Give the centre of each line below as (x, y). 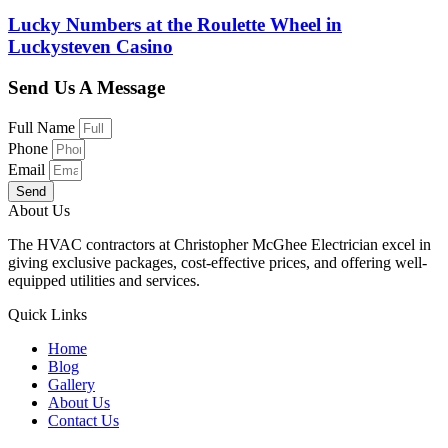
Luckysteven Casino (90, 47)
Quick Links (47, 314)
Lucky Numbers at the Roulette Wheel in (175, 25)
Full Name (43, 127)
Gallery (71, 384)
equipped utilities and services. (104, 280)
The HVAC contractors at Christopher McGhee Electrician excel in (219, 244)
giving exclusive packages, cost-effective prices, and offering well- (217, 262)
